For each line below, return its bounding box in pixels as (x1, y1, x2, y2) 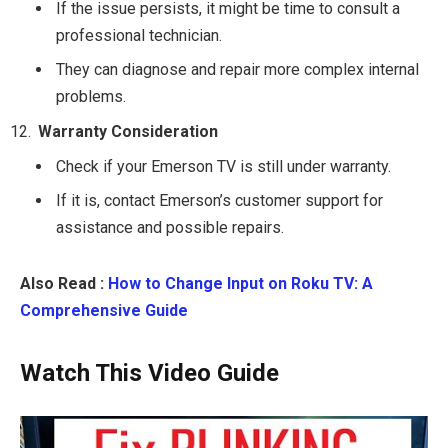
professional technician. (56, 26, 222, 46)
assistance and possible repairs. (56, 218, 284, 238)
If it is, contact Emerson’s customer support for (56, 191, 383, 211)
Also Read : (20, 273, 108, 293)
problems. (56, 87, 126, 107)
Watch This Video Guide (20, 359, 279, 388)
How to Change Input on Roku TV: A (108, 273, 373, 293)
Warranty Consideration (38, 122, 218, 142)
